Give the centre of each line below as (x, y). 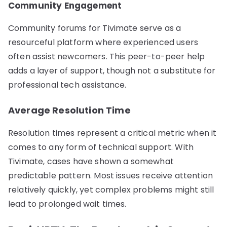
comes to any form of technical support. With (101, 147)
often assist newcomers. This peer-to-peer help (107, 56)
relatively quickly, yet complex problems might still (111, 190)
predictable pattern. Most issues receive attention (111, 175)
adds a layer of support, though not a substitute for (112, 70)
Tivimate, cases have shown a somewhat (91, 161)
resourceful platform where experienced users (103, 42)
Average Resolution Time (69, 110)
